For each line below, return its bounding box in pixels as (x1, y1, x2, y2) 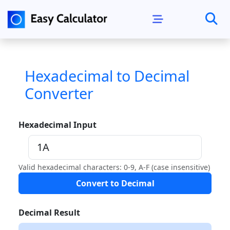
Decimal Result (18, 207, 80, 218)
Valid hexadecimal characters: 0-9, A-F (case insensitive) (18, 162, 210, 172)
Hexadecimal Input (18, 119, 97, 130)
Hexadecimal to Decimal (25, 66, 189, 86)
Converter (25, 83, 93, 103)
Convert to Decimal (121, 178, 155, 189)
